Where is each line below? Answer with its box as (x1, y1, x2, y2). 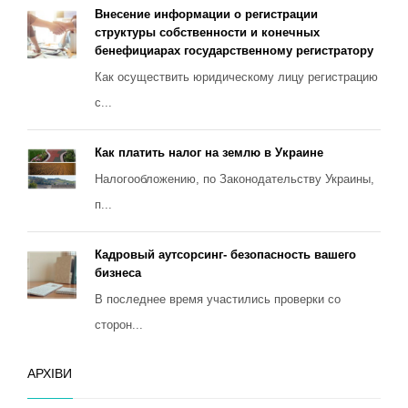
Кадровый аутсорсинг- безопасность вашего (95, 248, 356, 262)
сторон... (95, 318, 143, 332)
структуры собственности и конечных (95, 25, 320, 40)
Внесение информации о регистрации (95, 7, 318, 22)
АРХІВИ (27, 366, 72, 382)
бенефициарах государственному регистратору (95, 44, 373, 58)
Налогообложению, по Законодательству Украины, (95, 172, 374, 187)
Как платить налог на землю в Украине (95, 146, 323, 160)
